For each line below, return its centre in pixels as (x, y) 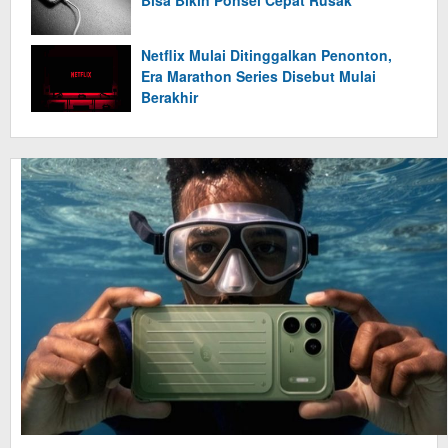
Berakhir (169, 97)
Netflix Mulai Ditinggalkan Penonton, (266, 55)
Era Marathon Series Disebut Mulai (258, 76)
